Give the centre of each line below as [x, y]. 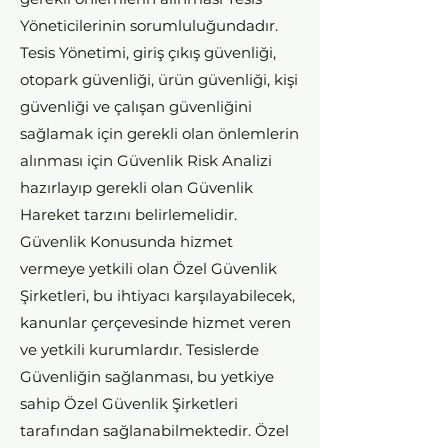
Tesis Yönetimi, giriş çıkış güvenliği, [148, 52]
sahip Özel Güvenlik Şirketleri [129, 403]
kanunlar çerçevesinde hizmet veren [155, 322]
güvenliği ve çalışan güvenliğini [136, 106]
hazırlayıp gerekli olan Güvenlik [136, 187]
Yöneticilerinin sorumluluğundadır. [149, 25]
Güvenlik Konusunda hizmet [126, 241]
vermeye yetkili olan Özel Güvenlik [148, 268]
